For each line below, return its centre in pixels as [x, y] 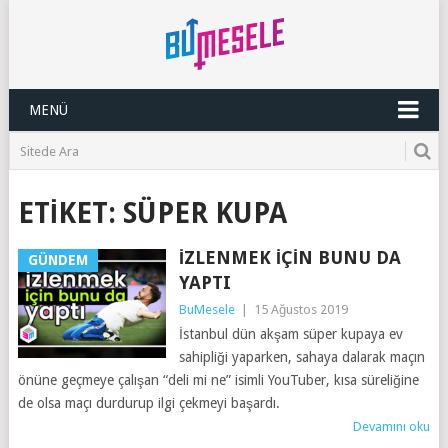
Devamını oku [392, 426]
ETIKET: [70, 213]
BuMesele [206, 309]
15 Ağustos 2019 [300, 309]
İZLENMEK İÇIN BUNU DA [289, 257]
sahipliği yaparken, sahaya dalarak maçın [301, 357]
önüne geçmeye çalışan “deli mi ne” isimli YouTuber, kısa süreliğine [218, 380]
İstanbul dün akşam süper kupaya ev [290, 334]
